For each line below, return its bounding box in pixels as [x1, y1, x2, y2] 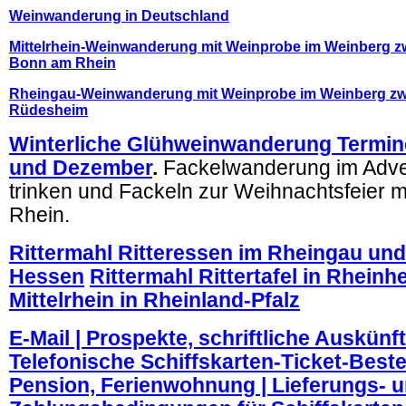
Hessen [9, 266, 84, 288]
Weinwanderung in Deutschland [9, 8, 229, 24]
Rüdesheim [9, 102, 88, 118]
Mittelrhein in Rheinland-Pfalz [9, 289, 300, 312]
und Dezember [9, 157, 152, 179]
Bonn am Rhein [9, 55, 116, 71]
